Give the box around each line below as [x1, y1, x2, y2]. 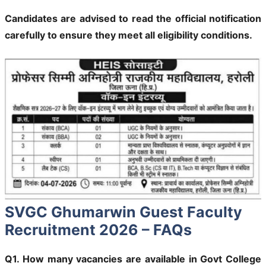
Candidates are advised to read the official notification [5, 12, 261, 24]
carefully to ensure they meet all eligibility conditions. [5, 28, 252, 41]
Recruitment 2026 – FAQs [5, 220, 192, 239]
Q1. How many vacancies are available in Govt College [5, 252, 261, 265]
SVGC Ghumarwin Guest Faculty [5, 202, 242, 221]
